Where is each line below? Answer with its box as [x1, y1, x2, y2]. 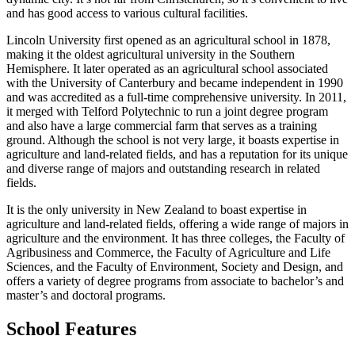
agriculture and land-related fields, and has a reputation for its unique [6, 147, 348, 161]
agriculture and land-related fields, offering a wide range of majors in [6, 216, 349, 231]
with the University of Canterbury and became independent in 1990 [6, 75, 343, 90]
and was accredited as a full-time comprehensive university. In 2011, [6, 90, 346, 104]
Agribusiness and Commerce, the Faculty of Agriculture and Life [6, 245, 330, 259]
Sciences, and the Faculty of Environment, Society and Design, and [6, 259, 343, 273]
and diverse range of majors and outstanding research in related [6, 161, 320, 175]
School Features [6, 318, 136, 339]
